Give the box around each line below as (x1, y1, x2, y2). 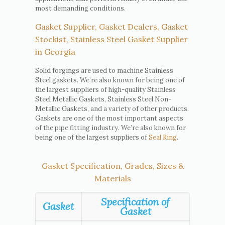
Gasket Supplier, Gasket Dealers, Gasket (35, 21, 188, 32)
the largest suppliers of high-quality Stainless (35, 85, 176, 94)
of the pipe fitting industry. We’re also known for (35, 123, 186, 132)
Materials (94, 173, 131, 183)
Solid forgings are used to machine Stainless (35, 66, 173, 75)
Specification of (101, 195, 170, 208)
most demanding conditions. (35, 4, 126, 13)
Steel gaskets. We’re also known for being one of (35, 75, 185, 84)
